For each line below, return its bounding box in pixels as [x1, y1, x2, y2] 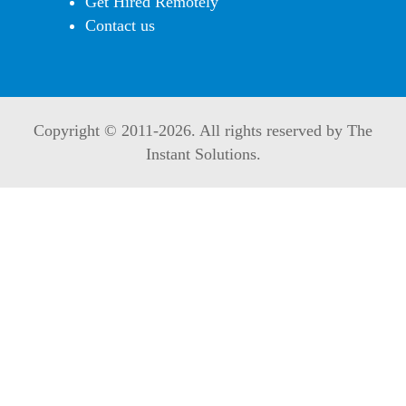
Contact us [85, 16, 155, 35]
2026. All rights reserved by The [159, 121, 372, 140]
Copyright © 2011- [34, 121, 159, 140]
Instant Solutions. [145, 145, 261, 164]
